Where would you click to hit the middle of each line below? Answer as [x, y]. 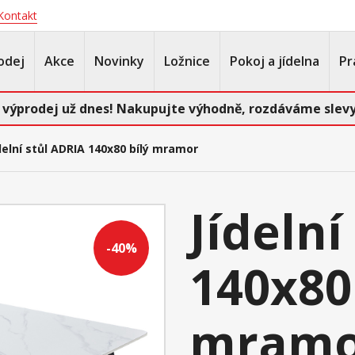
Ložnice [187, 61]
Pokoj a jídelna [275, 61]
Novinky [119, 61]
